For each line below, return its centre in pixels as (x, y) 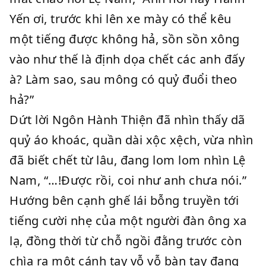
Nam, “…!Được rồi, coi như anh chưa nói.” (128, 180)
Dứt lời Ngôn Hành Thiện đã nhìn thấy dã (127, 120)
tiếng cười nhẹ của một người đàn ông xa (128, 221)
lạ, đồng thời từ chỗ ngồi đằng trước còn (126, 241)
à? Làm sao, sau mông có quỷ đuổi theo (123, 79)
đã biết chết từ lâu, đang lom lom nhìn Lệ (128, 160)
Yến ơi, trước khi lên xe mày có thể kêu (121, 19)
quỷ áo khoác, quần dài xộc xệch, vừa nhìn (132, 140)
